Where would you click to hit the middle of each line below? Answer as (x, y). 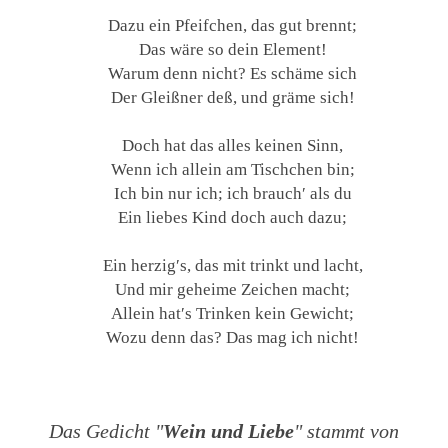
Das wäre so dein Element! (232, 49)
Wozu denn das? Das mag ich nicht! (233, 337)
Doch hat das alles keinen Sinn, (233, 145)
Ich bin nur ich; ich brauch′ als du (232, 193)
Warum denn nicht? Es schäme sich (233, 73)
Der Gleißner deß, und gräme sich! (232, 97)
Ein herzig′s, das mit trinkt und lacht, (232, 265)
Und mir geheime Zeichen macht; (233, 289)
